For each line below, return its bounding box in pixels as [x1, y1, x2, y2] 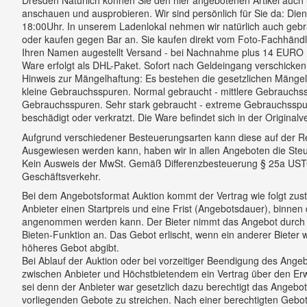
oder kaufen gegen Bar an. [21, 32, 141, 46]
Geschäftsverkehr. [21, 169, 101, 183]
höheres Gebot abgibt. [21, 241, 119, 255]
